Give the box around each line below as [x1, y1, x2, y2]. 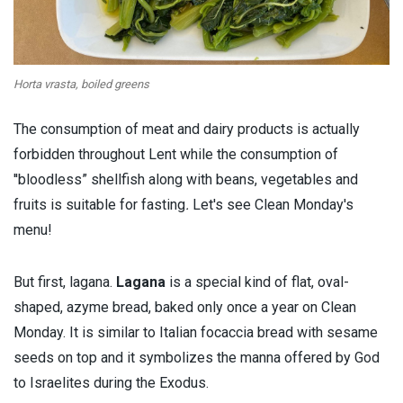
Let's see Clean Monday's [189, 196, 354, 214]
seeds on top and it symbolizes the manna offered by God [13, 349, 380, 367]
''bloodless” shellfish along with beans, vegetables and [13, 171, 358, 189]
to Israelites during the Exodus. [13, 374, 209, 392]
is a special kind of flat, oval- [166, 273, 349, 291]
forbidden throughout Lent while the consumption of [13, 146, 338, 164]
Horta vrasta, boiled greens [13, 77, 149, 92]
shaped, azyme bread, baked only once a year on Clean [13, 299, 356, 317]
